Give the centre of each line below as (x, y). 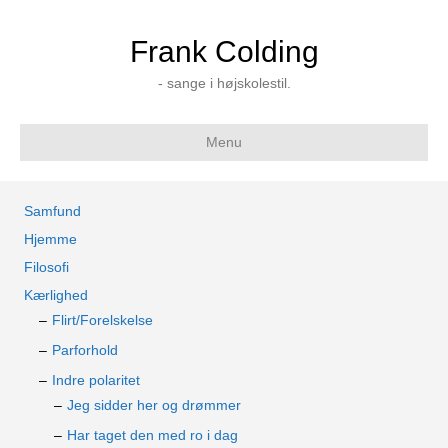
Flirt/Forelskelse (102, 320)
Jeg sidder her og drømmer (154, 405)
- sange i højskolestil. (224, 83)
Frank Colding (224, 51)
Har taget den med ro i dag (152, 435)
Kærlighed (56, 295)
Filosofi (46, 267)
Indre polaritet (96, 380)
